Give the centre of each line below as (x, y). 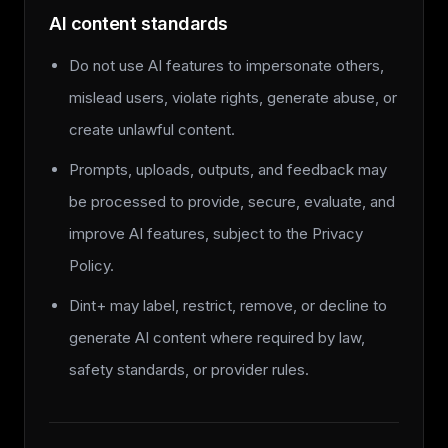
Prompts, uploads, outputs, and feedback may (228, 169)
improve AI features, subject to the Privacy (216, 233)
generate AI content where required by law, (217, 337)
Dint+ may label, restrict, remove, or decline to (228, 305)
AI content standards (138, 23)
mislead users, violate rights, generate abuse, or (233, 97)
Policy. (91, 265)
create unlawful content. (152, 129)
